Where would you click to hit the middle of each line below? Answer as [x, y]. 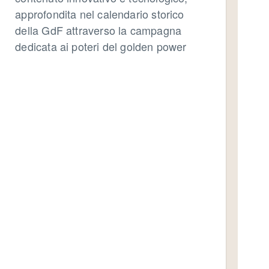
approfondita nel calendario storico [100, 14]
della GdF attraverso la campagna [98, 30]
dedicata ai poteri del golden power [101, 47]
